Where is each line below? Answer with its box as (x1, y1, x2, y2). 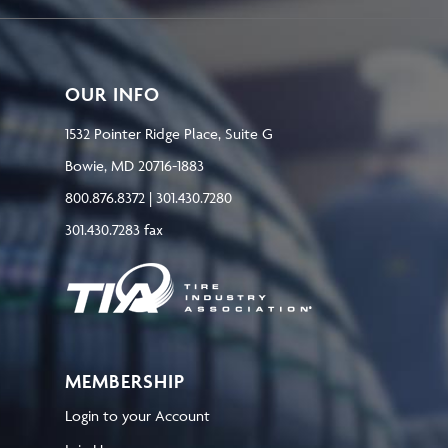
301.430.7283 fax (65, 220, 163, 239)
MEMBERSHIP (65, 368, 185, 393)
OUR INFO (65, 81, 160, 106)
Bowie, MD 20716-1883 (65, 156, 204, 175)
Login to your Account (65, 406, 210, 425)
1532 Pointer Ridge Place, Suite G (65, 124, 273, 143)
